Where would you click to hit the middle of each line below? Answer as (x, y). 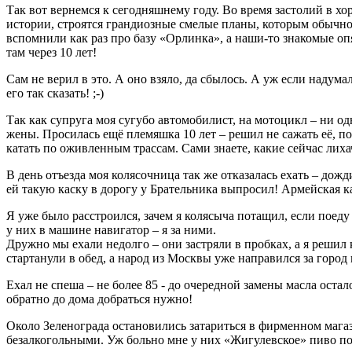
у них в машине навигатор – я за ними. (111, 230)
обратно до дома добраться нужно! (99, 299)
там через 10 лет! (51, 53)
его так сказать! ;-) (55, 93)
